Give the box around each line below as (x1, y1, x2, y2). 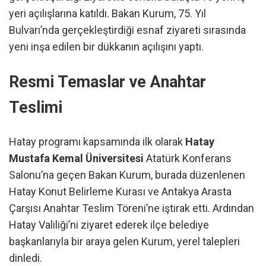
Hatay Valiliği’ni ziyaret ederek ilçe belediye (9, 218, 209, 232)
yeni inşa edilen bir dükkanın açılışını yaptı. (9, 40, 204, 53)
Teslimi (9, 97, 62, 117)
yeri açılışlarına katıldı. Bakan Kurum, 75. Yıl (9, 7, 206, 20)
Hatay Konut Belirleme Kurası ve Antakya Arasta (9, 185, 232, 198)
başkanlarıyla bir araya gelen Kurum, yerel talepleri (9, 235, 240, 248)
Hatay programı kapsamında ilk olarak (9, 135, 185, 148)
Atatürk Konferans (144, 152, 232, 165)
